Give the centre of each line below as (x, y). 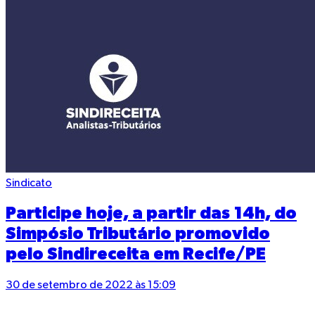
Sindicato (29, 183)
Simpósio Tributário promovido (138, 234)
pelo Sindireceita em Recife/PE (136, 255)
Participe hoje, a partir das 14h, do (151, 214)
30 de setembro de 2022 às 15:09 (91, 286)
